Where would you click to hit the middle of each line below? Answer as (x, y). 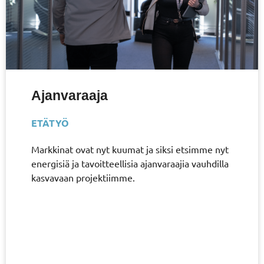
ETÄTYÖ (50, 123)
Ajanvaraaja (69, 95)
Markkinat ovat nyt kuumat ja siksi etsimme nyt (130, 149)
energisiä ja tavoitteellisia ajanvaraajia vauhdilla (130, 163)
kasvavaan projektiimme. (83, 177)
